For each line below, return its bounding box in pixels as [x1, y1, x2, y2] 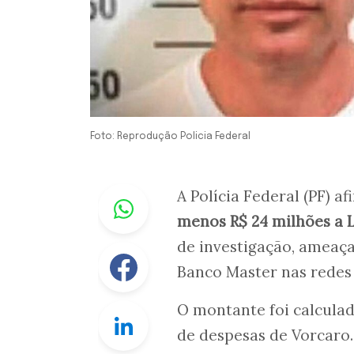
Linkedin [149, 301, 199, 319]
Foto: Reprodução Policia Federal [90, 132, 250, 142]
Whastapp [149, 184, 209, 202]
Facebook [149, 243, 206, 261]
